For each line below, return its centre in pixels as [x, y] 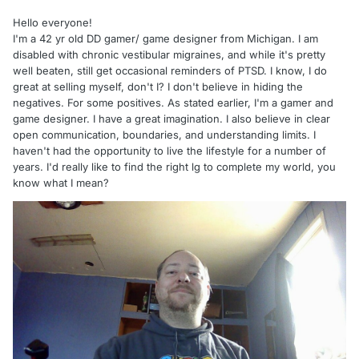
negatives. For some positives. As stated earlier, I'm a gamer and [173, 103]
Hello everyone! [52, 23]
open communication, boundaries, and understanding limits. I [164, 135]
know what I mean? [61, 183]
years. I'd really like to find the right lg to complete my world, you [174, 167]
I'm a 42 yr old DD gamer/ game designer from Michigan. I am [165, 39]
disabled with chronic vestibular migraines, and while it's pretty [169, 55]
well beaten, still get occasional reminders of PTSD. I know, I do [170, 71]
